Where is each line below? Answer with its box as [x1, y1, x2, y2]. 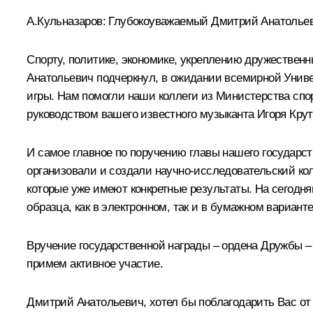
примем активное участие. [27, 256, 163, 270]
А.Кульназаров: [27, 14, 105, 28]
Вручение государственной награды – [27, 238, 222, 252]
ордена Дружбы [221, 238, 303, 252]
